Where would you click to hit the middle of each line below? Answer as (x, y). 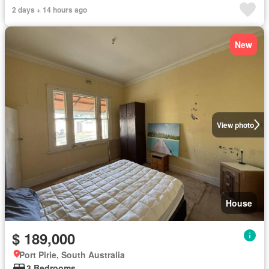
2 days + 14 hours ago (50, 9)
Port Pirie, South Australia (72, 254)
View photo (235, 125)
